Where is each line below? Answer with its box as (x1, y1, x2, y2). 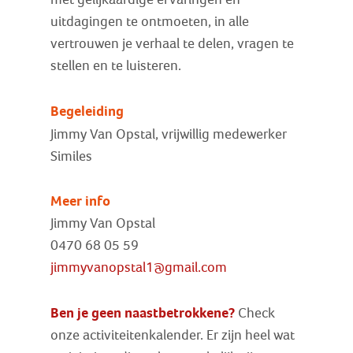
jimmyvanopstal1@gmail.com (50, 260, 228, 276)
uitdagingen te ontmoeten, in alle (50, 13, 250, 29)
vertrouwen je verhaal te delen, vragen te (50, 35, 295, 51)
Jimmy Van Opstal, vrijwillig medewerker (50, 126, 288, 142)
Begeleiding (50, 102, 124, 119)
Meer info (50, 193, 111, 210)
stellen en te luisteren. (50, 58, 182, 73)
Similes (50, 148, 93, 164)
